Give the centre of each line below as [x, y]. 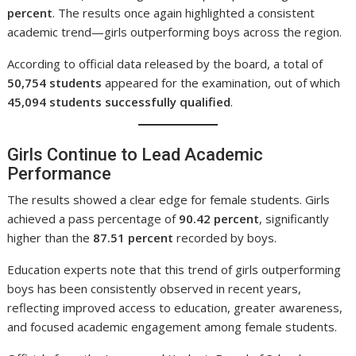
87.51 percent [133, 238]
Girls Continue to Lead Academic [135, 155]
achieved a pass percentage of [93, 219]
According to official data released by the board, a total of [165, 63]
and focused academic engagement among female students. [172, 327]
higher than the [50, 238]
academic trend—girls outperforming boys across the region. [175, 31]
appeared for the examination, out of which [221, 82]
